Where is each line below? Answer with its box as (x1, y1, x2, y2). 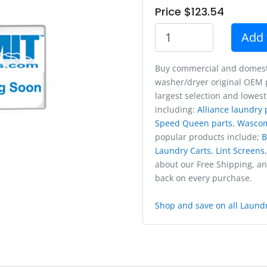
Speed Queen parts (155, 117, 232, 129)
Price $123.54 (155, 4, 224, 19)
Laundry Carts (155, 144, 211, 156)
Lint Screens (216, 144, 265, 156)
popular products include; (155, 131, 262, 142)
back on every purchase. (155, 172, 252, 184)
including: (155, 103, 197, 115)
